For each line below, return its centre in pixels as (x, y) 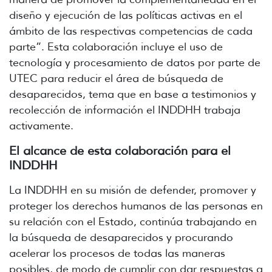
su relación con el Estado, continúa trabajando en (133, 221)
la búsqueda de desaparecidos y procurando (121, 237)
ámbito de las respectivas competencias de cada (131, 31)
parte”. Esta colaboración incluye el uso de (116, 46)
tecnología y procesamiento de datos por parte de (135, 62)
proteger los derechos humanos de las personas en (136, 206)
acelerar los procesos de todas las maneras (117, 253)
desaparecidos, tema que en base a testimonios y (133, 94)
